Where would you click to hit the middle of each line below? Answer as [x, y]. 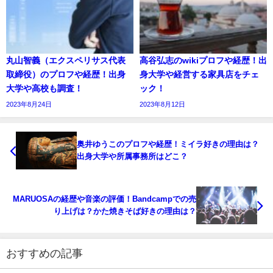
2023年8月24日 [29, 105]
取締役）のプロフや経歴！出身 [66, 75]
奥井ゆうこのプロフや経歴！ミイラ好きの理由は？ [168, 144]
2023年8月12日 [162, 105]
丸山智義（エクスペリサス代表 [66, 61]
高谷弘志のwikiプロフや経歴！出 [203, 61]
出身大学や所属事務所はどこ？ [132, 157]
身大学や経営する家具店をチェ [199, 75]
